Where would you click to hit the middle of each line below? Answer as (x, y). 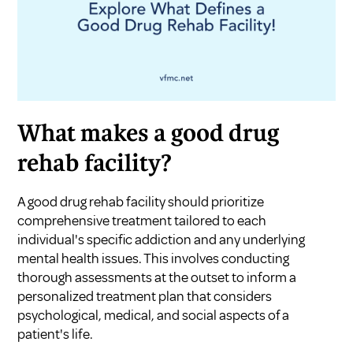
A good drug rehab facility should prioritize (141, 202)
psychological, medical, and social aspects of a (154, 316)
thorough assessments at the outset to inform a (157, 278)
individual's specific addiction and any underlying (162, 240)
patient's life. (56, 334)
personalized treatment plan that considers (145, 297)
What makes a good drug (149, 135)
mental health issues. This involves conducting (154, 259)
